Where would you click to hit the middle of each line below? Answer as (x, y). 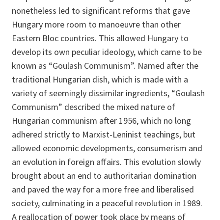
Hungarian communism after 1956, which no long (101, 120)
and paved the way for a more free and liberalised (103, 189)
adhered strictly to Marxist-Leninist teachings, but (104, 134)
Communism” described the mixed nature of (94, 107)
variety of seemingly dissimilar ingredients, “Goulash (108, 93)
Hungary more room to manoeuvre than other (96, 24)
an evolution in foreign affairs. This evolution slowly (106, 162)
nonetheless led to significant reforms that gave (101, 10)
